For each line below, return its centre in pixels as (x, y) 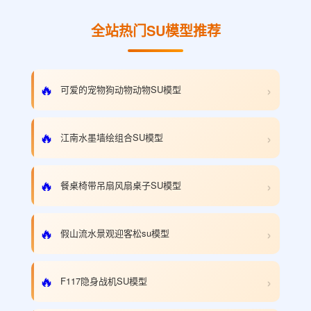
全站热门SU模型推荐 (155, 30)
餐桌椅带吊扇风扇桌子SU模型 (121, 185)
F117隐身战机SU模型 (104, 281)
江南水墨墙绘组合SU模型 (112, 137)
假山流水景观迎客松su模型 (115, 233)
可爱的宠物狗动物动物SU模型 (121, 89)
